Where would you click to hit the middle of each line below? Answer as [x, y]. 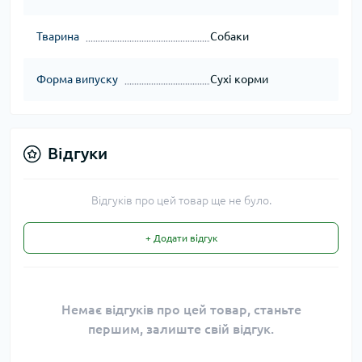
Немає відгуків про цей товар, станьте [181, 310]
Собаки [229, 37]
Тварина [58, 37]
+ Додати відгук [181, 238]
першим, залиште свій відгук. [181, 329]
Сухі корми [239, 80]
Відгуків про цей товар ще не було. [181, 201]
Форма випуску [77, 80]
